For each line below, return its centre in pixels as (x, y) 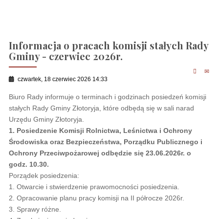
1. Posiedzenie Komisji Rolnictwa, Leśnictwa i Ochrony (100, 130)
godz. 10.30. (29, 164)
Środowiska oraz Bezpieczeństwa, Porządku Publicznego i (105, 142)
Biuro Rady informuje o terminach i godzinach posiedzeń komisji (107, 97)
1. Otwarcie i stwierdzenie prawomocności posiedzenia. (94, 186)
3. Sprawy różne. (35, 209)
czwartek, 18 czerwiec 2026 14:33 (62, 79)
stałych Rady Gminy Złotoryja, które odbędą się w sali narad (101, 108)
